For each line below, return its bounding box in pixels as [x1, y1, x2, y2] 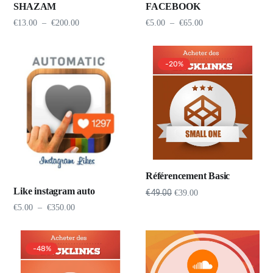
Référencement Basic [146, 170, 230, 181]
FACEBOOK [146, 1, 200, 12]
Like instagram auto [13, 185, 95, 196]
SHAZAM [13, 1, 57, 12]
